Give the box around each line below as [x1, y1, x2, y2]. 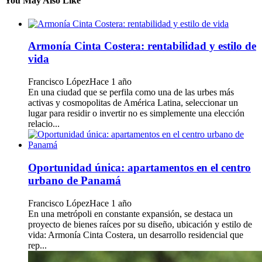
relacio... [28, 119, 60, 129]
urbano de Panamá [28, 174, 121, 187]
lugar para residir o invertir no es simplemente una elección [28, 108, 244, 119]
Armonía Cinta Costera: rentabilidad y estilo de [28, 40, 256, 53]
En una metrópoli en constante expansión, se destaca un [28, 208, 233, 219]
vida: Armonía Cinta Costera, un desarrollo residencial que [28, 229, 243, 240]
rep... [28, 240, 47, 250]
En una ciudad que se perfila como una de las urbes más [28, 87, 234, 98]
